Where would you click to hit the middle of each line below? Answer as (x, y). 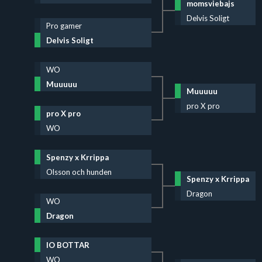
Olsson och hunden (79, 172)
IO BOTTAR (68, 245)
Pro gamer (64, 25)
